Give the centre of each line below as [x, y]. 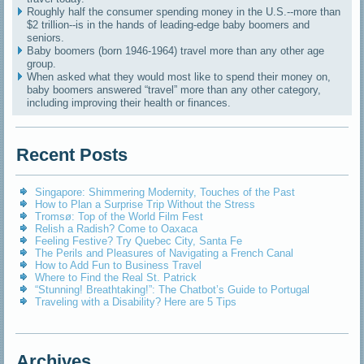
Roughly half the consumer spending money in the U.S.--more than [184, 12]
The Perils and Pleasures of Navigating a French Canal [165, 253]
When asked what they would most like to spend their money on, [179, 77]
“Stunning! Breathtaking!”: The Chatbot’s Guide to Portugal [173, 290]
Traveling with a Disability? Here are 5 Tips [136, 302]
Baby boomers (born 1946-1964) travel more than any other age [176, 51]
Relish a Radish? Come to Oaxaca [117, 229]
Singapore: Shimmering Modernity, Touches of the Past [165, 193]
